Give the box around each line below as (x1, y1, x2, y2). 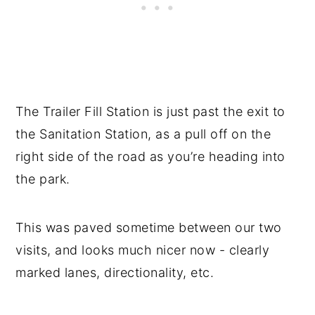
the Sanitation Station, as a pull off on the (15, 127, 271, 141)
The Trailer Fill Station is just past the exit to (15, 104, 285, 119)
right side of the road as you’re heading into (15, 149, 285, 164)
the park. (15, 172, 70, 186)
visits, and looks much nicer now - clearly (15, 243, 270, 257)
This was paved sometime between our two (15, 220, 282, 235)
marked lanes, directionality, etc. (15, 265, 214, 280)
